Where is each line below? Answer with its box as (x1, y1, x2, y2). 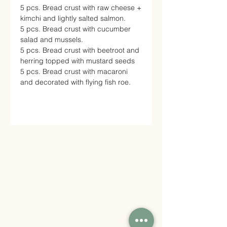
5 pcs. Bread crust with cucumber (20, 24, 131, 34)
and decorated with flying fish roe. (20, 78, 131, 87)
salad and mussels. (20, 35, 83, 45)
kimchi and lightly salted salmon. (20, 14, 126, 23)
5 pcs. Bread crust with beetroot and (20, 46, 139, 55)
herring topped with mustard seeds (20, 56, 135, 66)
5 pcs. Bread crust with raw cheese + (20, 3, 141, 13)
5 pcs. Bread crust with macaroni (20, 67, 128, 77)
